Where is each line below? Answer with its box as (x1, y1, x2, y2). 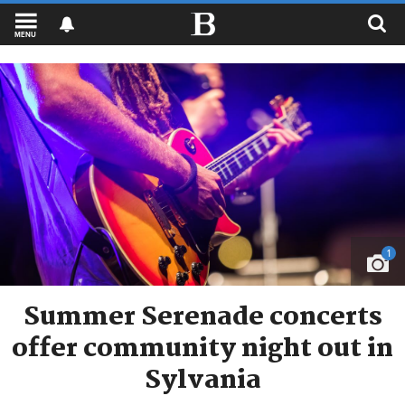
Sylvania (144, 361, 261, 402)
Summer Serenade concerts (23, 297, 382, 339)
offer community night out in (12, 329, 393, 371)
